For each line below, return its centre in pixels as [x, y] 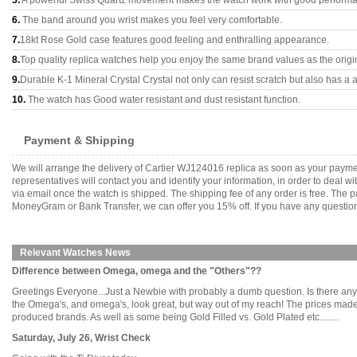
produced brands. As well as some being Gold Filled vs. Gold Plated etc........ [175, 317]
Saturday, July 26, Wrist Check [81, 338]
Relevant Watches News [75, 253]
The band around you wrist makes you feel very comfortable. [151, 20]
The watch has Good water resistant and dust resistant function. [163, 100]
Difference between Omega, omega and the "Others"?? [137, 271]
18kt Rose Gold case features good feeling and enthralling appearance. [175, 40]
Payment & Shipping [79, 140]
